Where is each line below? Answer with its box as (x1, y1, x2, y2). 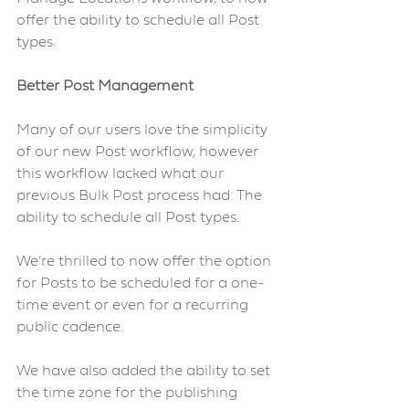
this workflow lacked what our (16, 166, 227, 182)
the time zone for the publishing (16, 385, 241, 401)
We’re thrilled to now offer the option (16, 254, 275, 269)
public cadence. (16, 320, 123, 335)
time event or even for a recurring (16, 298, 252, 313)
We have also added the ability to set (16, 363, 274, 379)
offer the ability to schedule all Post (16, 13, 263, 28)
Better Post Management (16, 79, 197, 94)
